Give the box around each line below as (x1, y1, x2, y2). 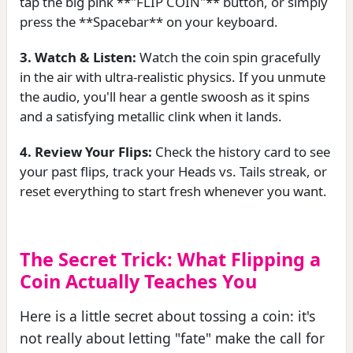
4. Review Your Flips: (20, 142, 152, 161)
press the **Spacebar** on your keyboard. (20, 12, 278, 31)
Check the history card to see (152, 142, 330, 161)
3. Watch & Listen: (20, 47, 136, 66)
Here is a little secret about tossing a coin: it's (20, 306, 315, 325)
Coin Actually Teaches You (20, 268, 257, 294)
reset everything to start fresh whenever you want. (20, 181, 327, 200)
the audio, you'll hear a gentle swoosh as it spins (20, 87, 310, 106)
